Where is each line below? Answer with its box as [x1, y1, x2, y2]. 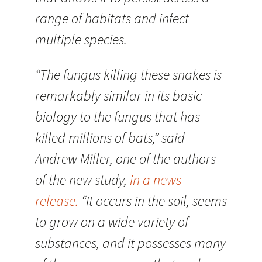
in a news [130, 171, 181, 189]
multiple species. [35, 30, 127, 49]
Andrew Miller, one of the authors [35, 150, 216, 168]
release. [35, 192, 78, 210]
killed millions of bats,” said [35, 129, 185, 147]
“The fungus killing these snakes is [35, 65, 222, 84]
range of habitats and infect [35, 9, 189, 27]
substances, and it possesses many [35, 234, 226, 252]
